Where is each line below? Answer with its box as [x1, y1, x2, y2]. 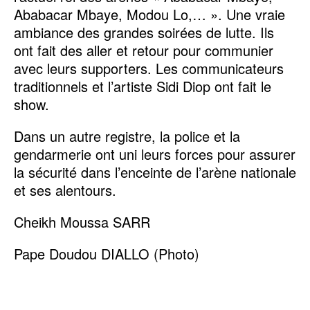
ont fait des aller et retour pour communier [14, 39, 273, 60]
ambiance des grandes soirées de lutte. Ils [14, 21, 274, 42]
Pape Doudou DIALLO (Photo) [14, 243, 199, 264]
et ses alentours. [14, 179, 116, 200]
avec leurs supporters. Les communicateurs [14, 57, 284, 78]
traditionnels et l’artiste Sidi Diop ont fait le [14, 75, 271, 96]
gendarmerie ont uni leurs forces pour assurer [14, 143, 295, 164]
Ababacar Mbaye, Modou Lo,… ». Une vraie [14, 3, 285, 24]
